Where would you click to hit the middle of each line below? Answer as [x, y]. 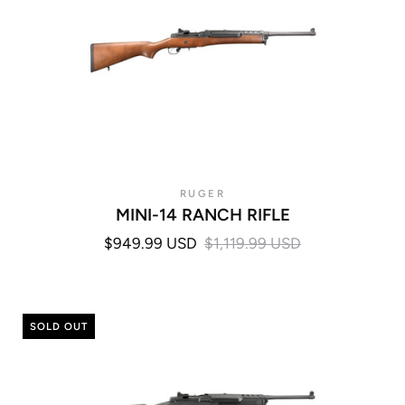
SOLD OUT [59, 327]
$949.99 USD [151, 244]
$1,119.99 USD [253, 244]
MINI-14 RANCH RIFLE [202, 214]
